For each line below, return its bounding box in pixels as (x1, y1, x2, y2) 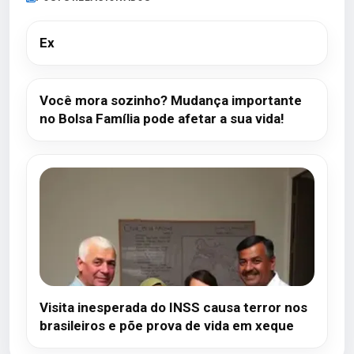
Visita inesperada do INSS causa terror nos (40, 299, 307, 315)
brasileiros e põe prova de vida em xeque (40, 318, 294, 333)
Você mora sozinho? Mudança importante (40, 92, 302, 108)
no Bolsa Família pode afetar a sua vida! (40, 111, 284, 126)
